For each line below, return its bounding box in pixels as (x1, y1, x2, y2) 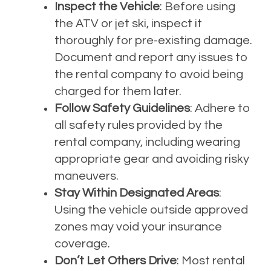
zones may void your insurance (54, 221, 222, 233)
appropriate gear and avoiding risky (54, 153, 249, 166)
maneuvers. (54, 170, 119, 183)
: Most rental (177, 255, 245, 267)
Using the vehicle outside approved (54, 204, 248, 217)
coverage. (54, 238, 110, 250)
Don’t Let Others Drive (54, 255, 177, 267)
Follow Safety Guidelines (54, 102, 190, 115)
